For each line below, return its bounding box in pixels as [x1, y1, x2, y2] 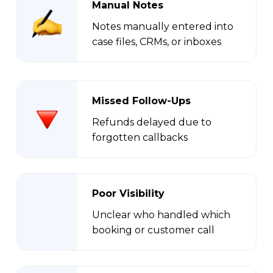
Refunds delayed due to [91, 116, 211, 129]
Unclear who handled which [91, 209, 230, 221]
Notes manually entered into [91, 21, 233, 33]
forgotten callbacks [91, 132, 188, 144]
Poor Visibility [91, 188, 165, 200]
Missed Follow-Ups [91, 95, 191, 107]
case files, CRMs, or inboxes [91, 36, 221, 48]
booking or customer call [91, 224, 214, 236]
